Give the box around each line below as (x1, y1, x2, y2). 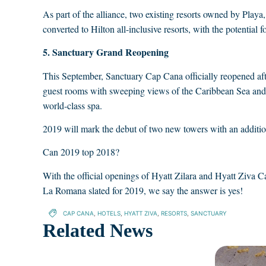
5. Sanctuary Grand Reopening (43, 45, 169, 59)
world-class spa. (43, 99, 102, 112)
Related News (43, 220, 153, 242)
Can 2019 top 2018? (43, 145, 119, 159)
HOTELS (97, 210, 121, 217)
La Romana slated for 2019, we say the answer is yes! (43, 183, 243, 197)
